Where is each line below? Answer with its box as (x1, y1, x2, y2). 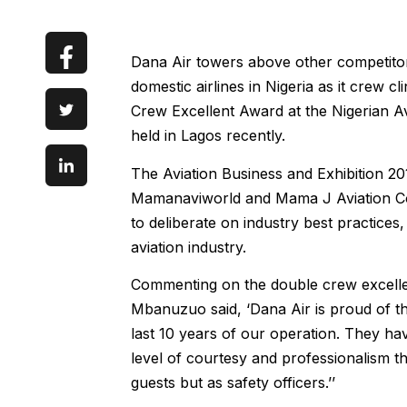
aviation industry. (130, 237, 246, 256)
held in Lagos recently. (130, 126, 285, 145)
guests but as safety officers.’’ (130, 372, 335, 392)
